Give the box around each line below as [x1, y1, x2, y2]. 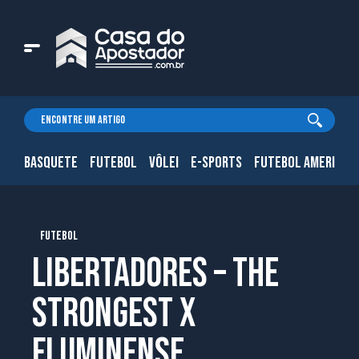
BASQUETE [24, 153, 78, 172]
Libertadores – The [32, 250, 279, 298]
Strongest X [32, 290, 196, 338]
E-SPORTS [191, 153, 242, 172]
